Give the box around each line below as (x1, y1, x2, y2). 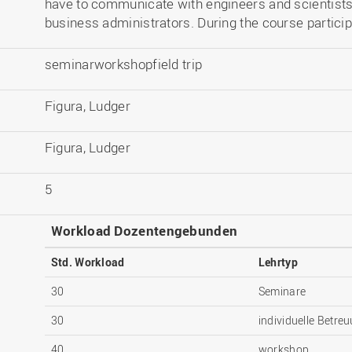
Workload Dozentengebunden (50, 222, 238, 240)
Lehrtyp (258, 255, 298, 270)
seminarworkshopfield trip (44, 55, 203, 74)
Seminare (258, 284, 306, 299)
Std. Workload (50, 255, 125, 270)
